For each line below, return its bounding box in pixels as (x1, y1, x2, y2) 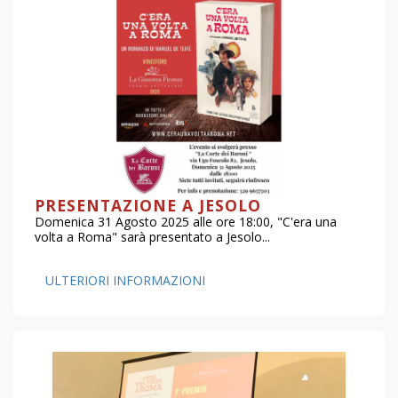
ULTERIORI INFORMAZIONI (45, 272, 205, 290)
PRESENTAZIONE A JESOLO (35, 195, 261, 217)
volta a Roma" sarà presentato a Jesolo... (35, 228, 270, 246)
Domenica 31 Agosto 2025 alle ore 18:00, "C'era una (35, 213, 337, 231)
